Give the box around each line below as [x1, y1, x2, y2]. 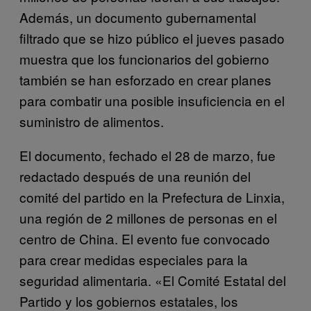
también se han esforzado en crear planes [19, 69, 271, 89]
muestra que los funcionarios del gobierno [19, 49, 269, 68]
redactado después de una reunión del [19, 166, 251, 185]
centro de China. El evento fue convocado [19, 228, 270, 248]
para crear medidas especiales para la [19, 249, 248, 269]
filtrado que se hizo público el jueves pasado [19, 28, 285, 47]
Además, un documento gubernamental [19, 7, 256, 26]
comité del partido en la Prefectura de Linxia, [19, 187, 285, 206]
